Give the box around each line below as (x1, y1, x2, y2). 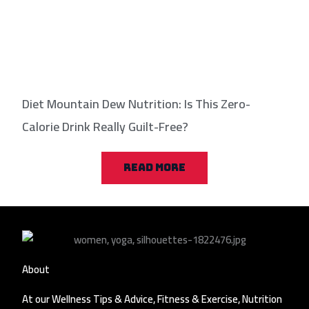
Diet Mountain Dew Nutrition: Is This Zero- (22, 92, 251, 116)
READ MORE (123, 161, 186, 175)
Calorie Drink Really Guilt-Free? (22, 115, 189, 139)
